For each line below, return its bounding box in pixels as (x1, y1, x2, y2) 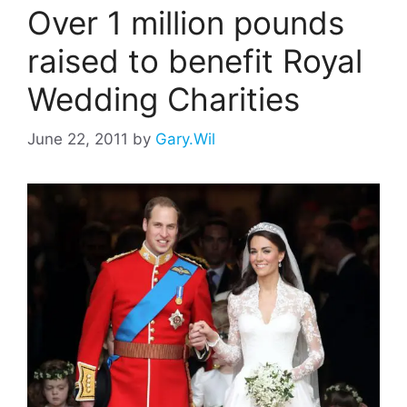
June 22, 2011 (27, 130, 128, 149)
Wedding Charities (27, 79, 300, 118)
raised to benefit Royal (27, 41, 362, 80)
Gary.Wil (155, 130, 215, 149)
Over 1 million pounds (27, 3, 344, 42)
